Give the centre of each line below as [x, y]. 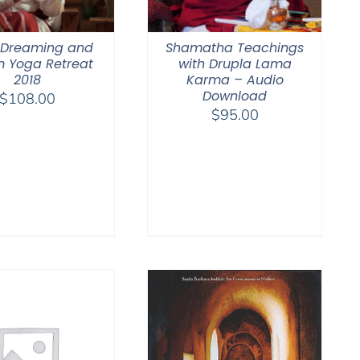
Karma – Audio [235, 80]
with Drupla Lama [235, 63]
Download [235, 96]
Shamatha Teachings [235, 47]
